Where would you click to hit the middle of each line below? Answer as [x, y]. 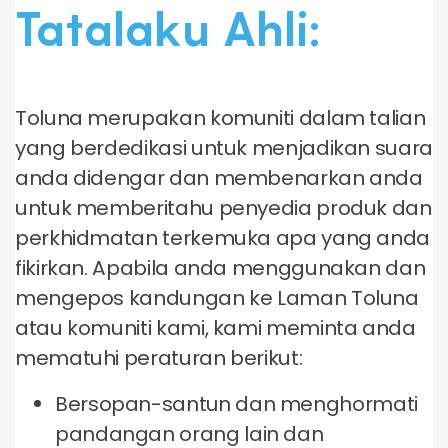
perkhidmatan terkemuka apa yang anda [223, 238]
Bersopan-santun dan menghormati [236, 404]
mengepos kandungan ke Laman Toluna [217, 298]
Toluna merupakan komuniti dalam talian [220, 118]
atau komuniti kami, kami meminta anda [215, 328]
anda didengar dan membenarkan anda [219, 178]
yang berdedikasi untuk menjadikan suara [224, 148]
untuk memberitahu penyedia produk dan [223, 208]
